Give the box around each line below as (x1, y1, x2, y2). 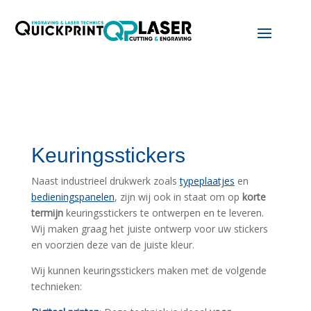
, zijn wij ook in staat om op (114, 190, 242, 203)
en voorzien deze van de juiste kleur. (31, 237, 194, 251)
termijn (31, 205, 63, 219)
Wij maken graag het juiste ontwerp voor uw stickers (31, 221, 268, 235)
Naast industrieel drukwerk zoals (31, 174, 180, 187)
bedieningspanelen (31, 190, 115, 203)
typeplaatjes (179, 174, 235, 187)
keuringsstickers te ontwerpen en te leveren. (62, 205, 264, 219)
